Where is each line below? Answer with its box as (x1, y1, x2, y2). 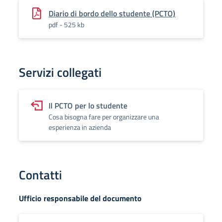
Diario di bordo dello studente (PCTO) (49, 7, 175, 19)
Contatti (19, 166, 62, 184)
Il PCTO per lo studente (49, 100, 127, 111)
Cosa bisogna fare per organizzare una (49, 111, 159, 122)
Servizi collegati (19, 63, 102, 82)
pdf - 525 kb (49, 19, 84, 30)
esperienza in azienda (49, 122, 111, 132)
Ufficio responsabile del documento (19, 192, 142, 204)
